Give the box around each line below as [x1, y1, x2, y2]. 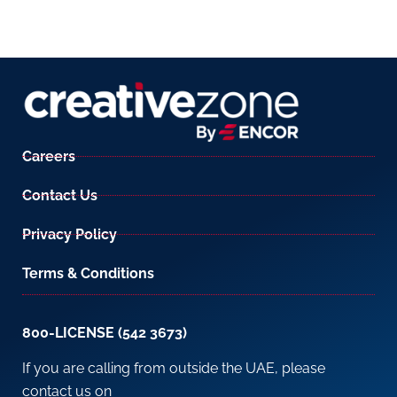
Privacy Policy [22, 225, 117, 243]
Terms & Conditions [22, 264, 154, 282]
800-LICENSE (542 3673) [22, 323, 187, 341]
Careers [22, 147, 75, 165]
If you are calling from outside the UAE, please [22, 360, 325, 378]
